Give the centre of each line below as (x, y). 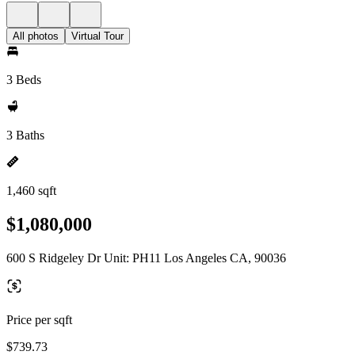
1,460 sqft (31, 191)
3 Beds (24, 80)
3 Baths (25, 135)
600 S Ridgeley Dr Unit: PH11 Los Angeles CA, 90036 (146, 258)
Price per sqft (39, 319)
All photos (36, 36)
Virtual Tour (97, 36)
